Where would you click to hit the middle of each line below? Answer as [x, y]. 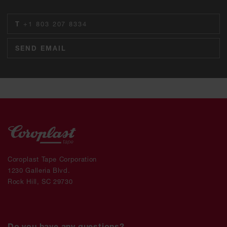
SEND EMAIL [41, 48]
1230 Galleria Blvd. [39, 170]
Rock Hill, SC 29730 [40, 181]
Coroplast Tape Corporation [52, 159]
